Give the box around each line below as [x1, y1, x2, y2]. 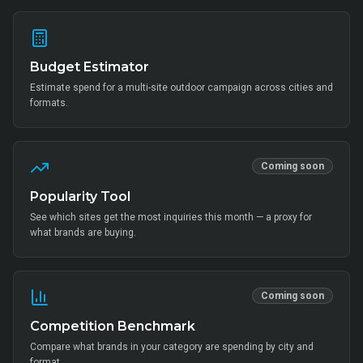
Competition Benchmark [30, 318, 195, 334]
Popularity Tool [30, 188, 130, 204]
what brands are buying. [30, 226, 136, 238]
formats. [30, 96, 68, 109]
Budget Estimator [30, 58, 149, 75]
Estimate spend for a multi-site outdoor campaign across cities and [30, 81, 333, 93]
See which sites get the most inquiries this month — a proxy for [30, 211, 312, 223]
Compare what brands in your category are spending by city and [30, 340, 314, 352]
